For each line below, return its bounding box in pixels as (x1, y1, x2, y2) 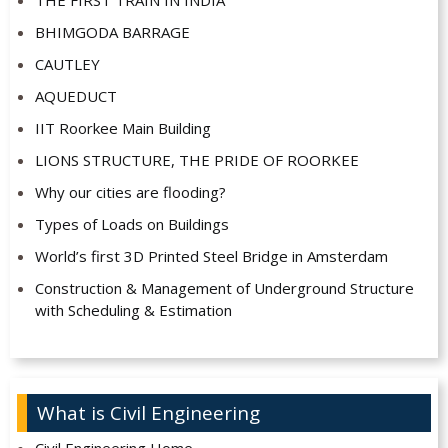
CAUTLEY (34, 54, 100, 75)
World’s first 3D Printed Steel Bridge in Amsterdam (34, 246, 388, 267)
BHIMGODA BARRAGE (34, 22, 190, 43)
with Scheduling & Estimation (34, 300, 232, 321)
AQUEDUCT (34, 86, 117, 107)
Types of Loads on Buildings (34, 214, 229, 235)
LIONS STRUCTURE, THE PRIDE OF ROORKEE (34, 150, 359, 171)
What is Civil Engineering (37, 400, 260, 427)
